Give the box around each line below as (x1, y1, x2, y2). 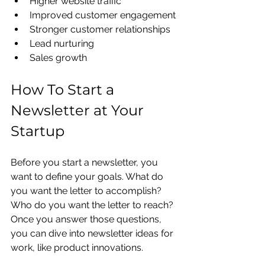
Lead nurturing (30, 37, 94, 49)
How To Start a (11, 80, 118, 98)
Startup (11, 122, 64, 140)
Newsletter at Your (11, 101, 147, 119)
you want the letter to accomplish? (11, 185, 164, 196)
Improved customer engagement (30, 9, 176, 21)
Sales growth (30, 51, 87, 63)
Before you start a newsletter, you (11, 156, 160, 168)
